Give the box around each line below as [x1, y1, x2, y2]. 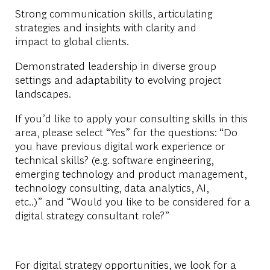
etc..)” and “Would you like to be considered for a [14, 193, 250, 208]
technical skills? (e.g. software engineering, [14, 152, 213, 166]
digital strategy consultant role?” [14, 207, 172, 222]
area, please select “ [14, 124, 110, 139]
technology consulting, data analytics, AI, [14, 180, 209, 194]
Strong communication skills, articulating [14, 5, 212, 20]
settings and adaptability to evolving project [14, 72, 221, 86]
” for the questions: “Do [125, 124, 237, 139]
